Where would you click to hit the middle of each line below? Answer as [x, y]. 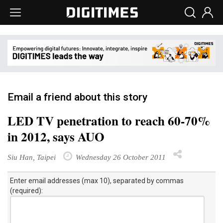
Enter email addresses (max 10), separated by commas [97, 180]
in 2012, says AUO [56, 136]
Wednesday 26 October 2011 [120, 157]
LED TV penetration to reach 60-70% [109, 120]
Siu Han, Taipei [32, 157]
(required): [26, 190]
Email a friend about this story [77, 97]
